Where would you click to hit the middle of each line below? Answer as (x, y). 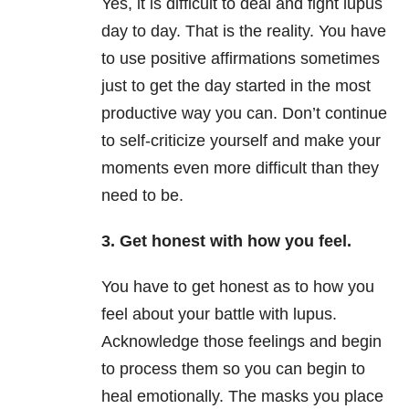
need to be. (142, 196)
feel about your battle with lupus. (219, 315)
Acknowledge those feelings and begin (241, 342)
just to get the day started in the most (236, 86)
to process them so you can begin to (233, 369)
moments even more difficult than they (240, 168)
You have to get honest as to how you (238, 287)
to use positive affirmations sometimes (241, 59)
